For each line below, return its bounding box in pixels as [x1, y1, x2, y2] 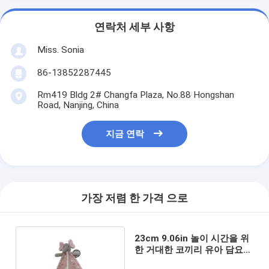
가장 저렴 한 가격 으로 [81, 192, 188, 205]
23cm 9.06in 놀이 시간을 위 [134, 232, 249, 244]
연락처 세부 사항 [94, 21, 175, 34]
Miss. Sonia [37, 44, 84, 55]
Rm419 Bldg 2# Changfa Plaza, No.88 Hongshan [37, 89, 234, 100]
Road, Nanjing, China [37, 99, 119, 110]
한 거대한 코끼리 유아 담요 [134, 244, 243, 255]
